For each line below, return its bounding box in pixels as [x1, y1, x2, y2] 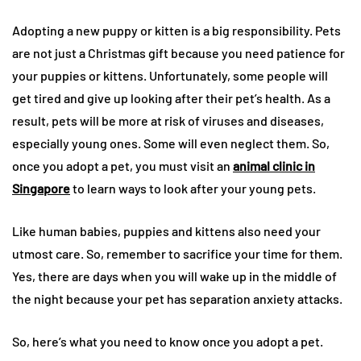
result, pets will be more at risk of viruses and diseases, [12, 112, 324, 128]
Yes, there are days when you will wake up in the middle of [12, 268, 337, 284]
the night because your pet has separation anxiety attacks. [12, 290, 342, 306]
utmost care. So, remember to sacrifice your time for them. [12, 245, 342, 261]
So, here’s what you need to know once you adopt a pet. [12, 333, 323, 349]
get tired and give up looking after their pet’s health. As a [12, 89, 330, 106]
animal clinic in [233, 157, 315, 173]
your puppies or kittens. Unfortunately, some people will [12, 67, 328, 83]
